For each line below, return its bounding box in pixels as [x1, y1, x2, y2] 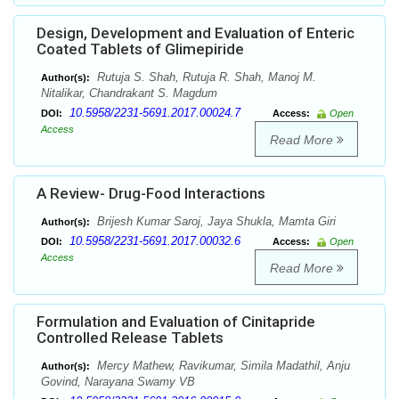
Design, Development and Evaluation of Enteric [37, 24, 354, 43]
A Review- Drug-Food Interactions [37, 184, 265, 203]
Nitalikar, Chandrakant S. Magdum [41, 86, 217, 101]
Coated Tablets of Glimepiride [37, 40, 244, 59]
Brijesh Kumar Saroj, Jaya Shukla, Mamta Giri [94, 215, 336, 229]
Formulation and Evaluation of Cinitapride [37, 313, 315, 331]
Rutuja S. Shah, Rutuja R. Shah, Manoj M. [94, 70, 316, 85]
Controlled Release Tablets [37, 329, 224, 347]
